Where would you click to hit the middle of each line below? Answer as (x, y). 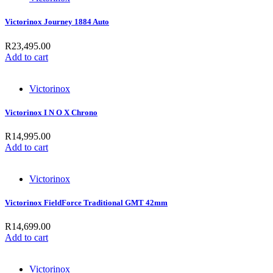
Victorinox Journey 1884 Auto (57, 22)
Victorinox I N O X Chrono (51, 112)
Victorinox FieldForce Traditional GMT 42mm (86, 203)
